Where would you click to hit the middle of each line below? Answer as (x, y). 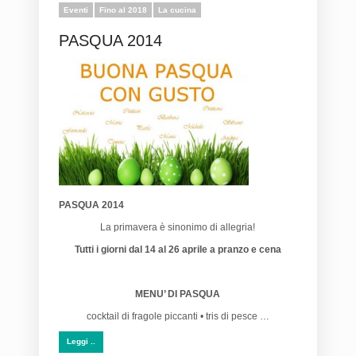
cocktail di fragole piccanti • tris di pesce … (178, 316)
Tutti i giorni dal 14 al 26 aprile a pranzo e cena (178, 249)
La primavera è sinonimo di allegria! (178, 227)
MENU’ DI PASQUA (178, 294)
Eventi (76, 10)
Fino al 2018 (123, 10)
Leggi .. (81, 341)
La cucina (177, 10)
